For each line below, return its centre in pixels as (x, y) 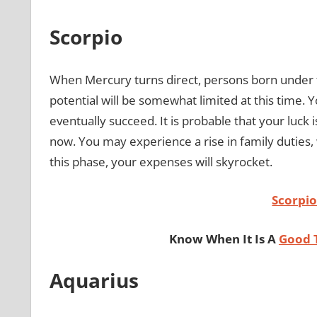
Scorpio (88, 37)
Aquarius (96, 280)
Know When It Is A (224, 238)
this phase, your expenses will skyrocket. (161, 161)
